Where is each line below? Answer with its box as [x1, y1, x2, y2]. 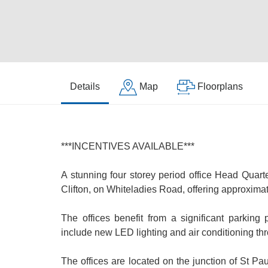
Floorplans [197, 81, 243, 92]
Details [70, 81, 100, 92]
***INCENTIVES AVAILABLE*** [61, 141, 194, 151]
